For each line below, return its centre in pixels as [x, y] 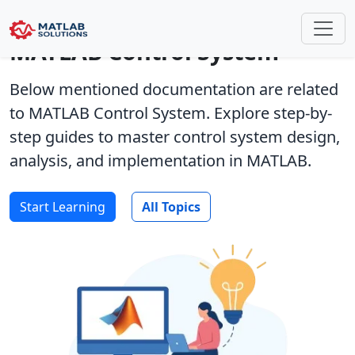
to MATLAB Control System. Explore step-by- [171, 113]
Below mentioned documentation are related [174, 89]
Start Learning [63, 207]
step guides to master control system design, [175, 137]
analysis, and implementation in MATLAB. [160, 160]
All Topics [171, 207]
